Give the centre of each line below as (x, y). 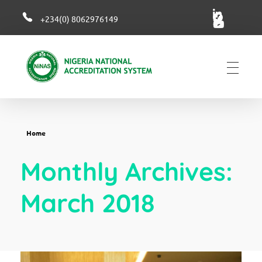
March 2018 (88, 203)
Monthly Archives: (127, 171)
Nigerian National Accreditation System (36, 87)
